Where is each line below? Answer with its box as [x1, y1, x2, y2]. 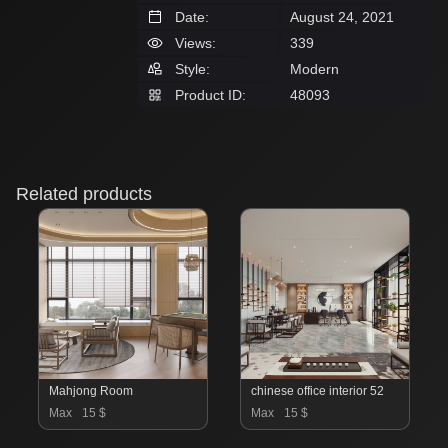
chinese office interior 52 [251, 383, 384, 398]
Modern [290, 60, 339, 77]
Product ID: [171, 86, 246, 103]
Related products [16, 183, 152, 204]
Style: [171, 60, 210, 77]
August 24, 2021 [290, 8, 394, 25]
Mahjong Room [49, 383, 133, 398]
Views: [171, 34, 216, 51]
